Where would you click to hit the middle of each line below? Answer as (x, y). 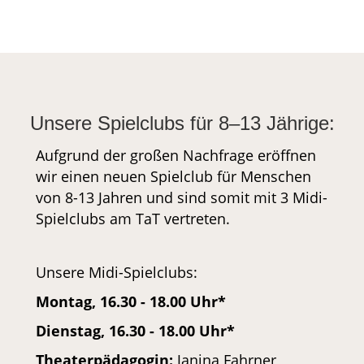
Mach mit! (182, 21)
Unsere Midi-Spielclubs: (117, 272)
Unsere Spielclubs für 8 (129, 123)
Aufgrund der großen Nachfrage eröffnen (176, 155)
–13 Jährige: (282, 123)
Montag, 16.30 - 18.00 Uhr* (131, 301)
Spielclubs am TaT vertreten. (133, 218)
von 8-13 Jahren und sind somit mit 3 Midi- (182, 197)
